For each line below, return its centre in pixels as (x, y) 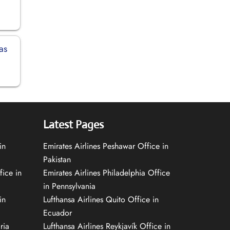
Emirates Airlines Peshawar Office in (106, 146)
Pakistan (57, 159)
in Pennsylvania (69, 186)
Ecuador (57, 213)
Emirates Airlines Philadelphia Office (106, 172)
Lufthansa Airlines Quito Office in (101, 199)
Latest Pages (73, 124)
